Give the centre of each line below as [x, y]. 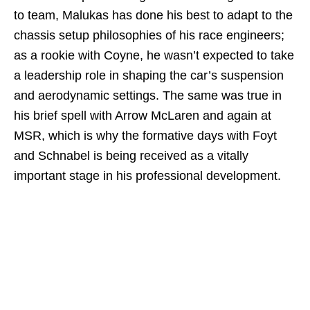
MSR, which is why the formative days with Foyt [145, 135]
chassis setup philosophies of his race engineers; [149, 35]
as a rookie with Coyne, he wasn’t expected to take [154, 55]
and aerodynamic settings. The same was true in [148, 95]
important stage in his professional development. [147, 175]
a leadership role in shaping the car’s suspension [149, 75]
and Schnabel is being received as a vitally [131, 155]
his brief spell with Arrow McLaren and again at [143, 115]
